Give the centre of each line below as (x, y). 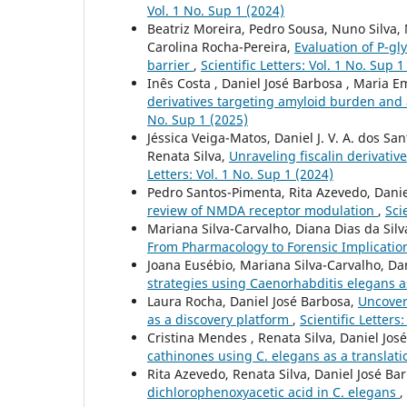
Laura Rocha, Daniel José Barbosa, (253, 302)
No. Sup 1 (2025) (198, 120)
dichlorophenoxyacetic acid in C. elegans (273, 392)
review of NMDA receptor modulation (263, 211)
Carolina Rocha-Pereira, (221, 47)
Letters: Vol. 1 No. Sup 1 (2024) (240, 174)
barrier (170, 65)
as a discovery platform (220, 320)
